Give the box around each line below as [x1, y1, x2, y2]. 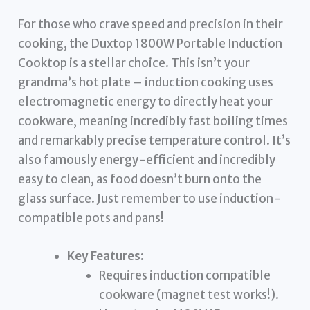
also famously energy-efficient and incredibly [18, 152, 276, 167]
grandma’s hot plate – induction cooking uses [18, 74, 274, 90]
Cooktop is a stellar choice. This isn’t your [18, 55, 250, 71]
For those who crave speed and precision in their [18, 16, 284, 32]
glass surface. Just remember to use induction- [18, 190, 282, 206]
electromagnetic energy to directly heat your [18, 93, 273, 109]
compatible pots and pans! [18, 210, 165, 226]
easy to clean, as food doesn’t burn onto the [18, 171, 262, 187]
